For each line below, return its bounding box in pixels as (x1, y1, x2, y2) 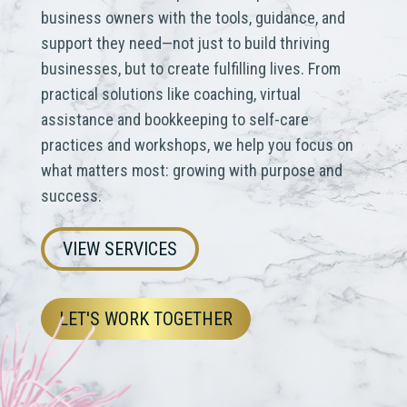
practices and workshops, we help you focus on (40, 135, 353, 154)
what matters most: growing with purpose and (40, 161, 342, 180)
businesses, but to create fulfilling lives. (40, 59, 304, 78)
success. (40, 186, 102, 205)
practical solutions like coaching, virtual (40, 84, 301, 104)
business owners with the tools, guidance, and (40, 8, 345, 27)
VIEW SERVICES (62, 238, 177, 260)
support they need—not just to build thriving (40, 34, 330, 53)
